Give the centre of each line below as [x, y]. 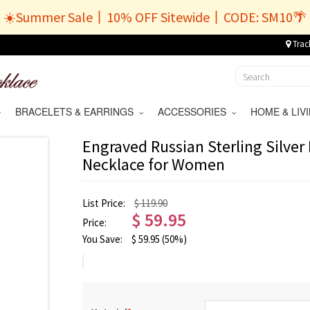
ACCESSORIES [194, 111]
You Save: [103, 239]
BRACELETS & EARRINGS [77, 111]
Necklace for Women [154, 164]
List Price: [105, 203]
